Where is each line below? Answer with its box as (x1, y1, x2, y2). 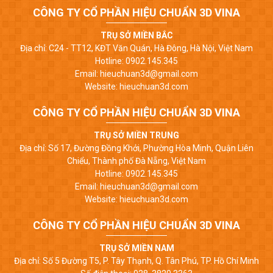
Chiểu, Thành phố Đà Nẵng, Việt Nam (67, 155, 206, 166)
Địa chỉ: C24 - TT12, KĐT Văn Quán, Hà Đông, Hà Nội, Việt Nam (20, 43, 253, 53)
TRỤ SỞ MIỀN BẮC (100, 30, 173, 40)
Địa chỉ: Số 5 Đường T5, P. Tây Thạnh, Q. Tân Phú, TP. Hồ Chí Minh (14, 255, 259, 266)
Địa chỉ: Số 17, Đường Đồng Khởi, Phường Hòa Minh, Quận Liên (19, 143, 253, 153)
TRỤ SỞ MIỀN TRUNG (94, 130, 179, 140)
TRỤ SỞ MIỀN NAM (99, 243, 174, 253)
